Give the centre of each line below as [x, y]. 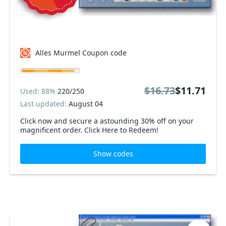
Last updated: [44, 104]
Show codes [113, 154]
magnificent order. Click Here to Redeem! [89, 130]
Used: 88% [39, 91]
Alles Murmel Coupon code [81, 53]
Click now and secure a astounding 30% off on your [107, 121]
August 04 [86, 104]
